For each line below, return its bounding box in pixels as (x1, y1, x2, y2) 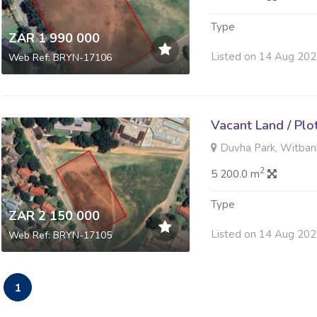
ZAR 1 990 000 (8, 30, 100, 47)
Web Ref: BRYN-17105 (8, 229, 112, 243)
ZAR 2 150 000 (8, 207, 100, 225)
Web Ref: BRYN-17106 (8, 51, 112, 65)
